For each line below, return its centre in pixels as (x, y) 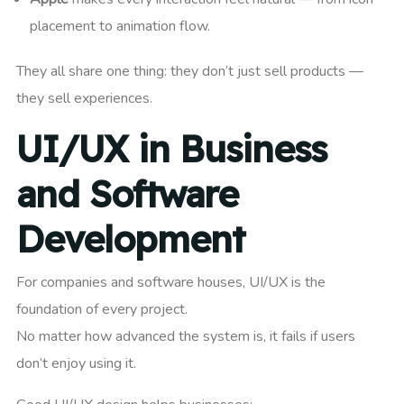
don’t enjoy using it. (76, 364)
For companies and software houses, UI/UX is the (171, 283)
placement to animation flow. (120, 27)
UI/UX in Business (171, 149)
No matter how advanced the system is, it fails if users (186, 337)
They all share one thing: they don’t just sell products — (190, 72)
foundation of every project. (102, 310)
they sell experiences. (84, 99)
